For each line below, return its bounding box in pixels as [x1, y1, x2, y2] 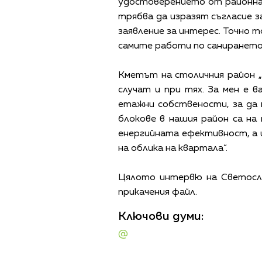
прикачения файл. [118, 188, 197, 198]
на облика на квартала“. [118, 144, 227, 154]
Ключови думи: [118, 211, 204, 223]
